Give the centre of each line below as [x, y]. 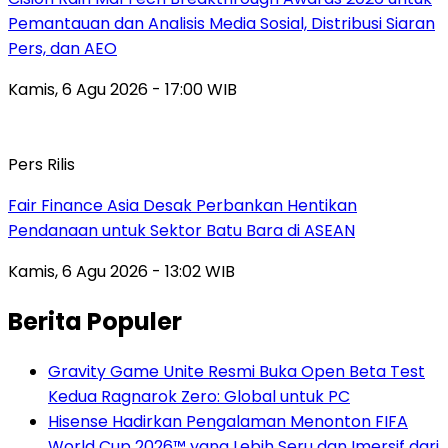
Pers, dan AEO [62, 48]
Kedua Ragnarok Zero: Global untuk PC [199, 396]
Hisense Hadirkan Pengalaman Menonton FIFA [228, 421]
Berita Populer [95, 321]
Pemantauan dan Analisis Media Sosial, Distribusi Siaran [221, 23]
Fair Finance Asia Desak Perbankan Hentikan [182, 205]
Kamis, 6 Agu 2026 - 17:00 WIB [122, 89]
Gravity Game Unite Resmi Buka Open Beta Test [236, 371]
